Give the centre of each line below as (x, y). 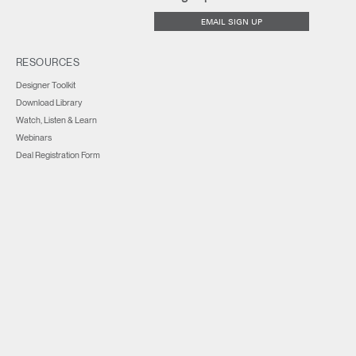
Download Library (48, 103)
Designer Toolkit (45, 85)
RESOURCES (48, 62)
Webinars (33, 137)
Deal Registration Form (58, 155)
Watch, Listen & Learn (56, 120)
